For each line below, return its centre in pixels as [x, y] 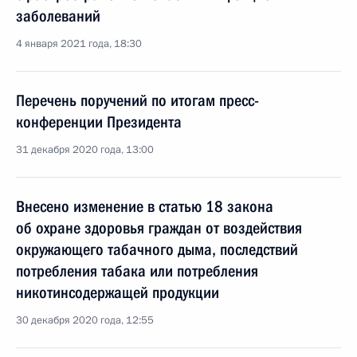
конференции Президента [99, 122]
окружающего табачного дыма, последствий [157, 249]
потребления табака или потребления [137, 271]
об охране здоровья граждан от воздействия [159, 228]
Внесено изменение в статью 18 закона [145, 206]
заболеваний [58, 16]
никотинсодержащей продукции [118, 292]
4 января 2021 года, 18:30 [79, 44]
